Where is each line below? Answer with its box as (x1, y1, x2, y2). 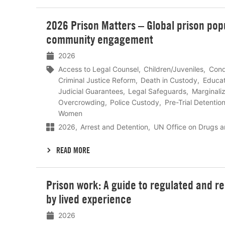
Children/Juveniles (144, 65, 204, 74)
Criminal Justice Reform (58, 76, 136, 85)
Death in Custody (141, 76, 198, 85)
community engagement (46, 32, 153, 47)
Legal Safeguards (128, 87, 187, 96)
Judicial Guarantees (58, 87, 123, 96)
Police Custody (110, 98, 160, 107)
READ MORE (56, 145, 90, 155)
